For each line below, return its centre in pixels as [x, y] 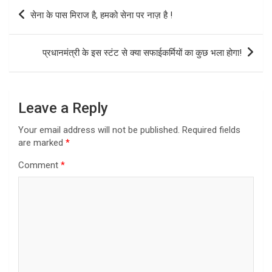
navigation [44, 25]
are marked [42, 142]
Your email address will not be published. [99, 130]
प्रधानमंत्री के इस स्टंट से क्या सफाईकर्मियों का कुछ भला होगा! [142, 53]
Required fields [211, 130]
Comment [39, 165]
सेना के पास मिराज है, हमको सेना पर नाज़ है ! [101, 15]
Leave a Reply [63, 108]
